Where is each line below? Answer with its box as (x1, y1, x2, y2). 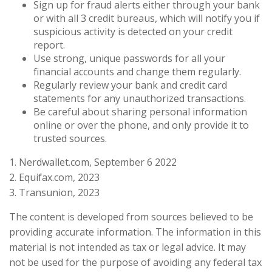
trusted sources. (33, 131, 107, 145)
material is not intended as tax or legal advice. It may (9, 240, 246, 254)
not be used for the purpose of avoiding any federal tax (9, 255, 262, 269)
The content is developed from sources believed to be (9, 209, 253, 223)
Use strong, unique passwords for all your (33, 51, 225, 65)
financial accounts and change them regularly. (33, 64, 241, 78)
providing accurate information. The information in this (9, 225, 261, 239)
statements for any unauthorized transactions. (33, 91, 246, 105)
